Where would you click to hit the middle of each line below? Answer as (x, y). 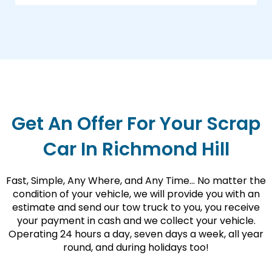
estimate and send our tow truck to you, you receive (136, 207)
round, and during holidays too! (136, 247)
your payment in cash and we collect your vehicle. (136, 220)
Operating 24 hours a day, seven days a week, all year (136, 234)
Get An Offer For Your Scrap (136, 124)
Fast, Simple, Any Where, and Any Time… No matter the (136, 180)
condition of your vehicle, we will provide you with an (136, 194)
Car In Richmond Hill (136, 149)
